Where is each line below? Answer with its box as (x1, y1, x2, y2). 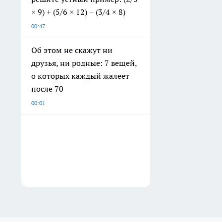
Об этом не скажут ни (31, 45, 112, 55)
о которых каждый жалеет (31, 70, 129, 81)
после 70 (31, 83, 63, 94)
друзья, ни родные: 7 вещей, (31, 57, 137, 68)
